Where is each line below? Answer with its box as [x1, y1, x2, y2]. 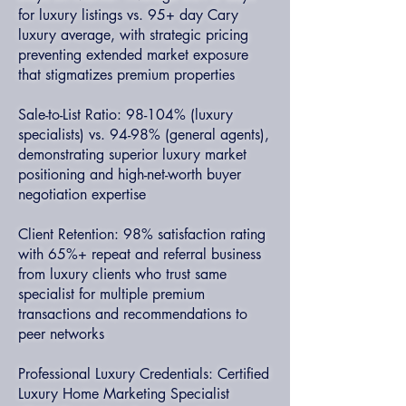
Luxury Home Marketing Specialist [18, 384, 229, 403]
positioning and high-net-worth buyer [18, 165, 241, 184]
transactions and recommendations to [18, 304, 247, 324]
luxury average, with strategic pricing [18, 25, 248, 44]
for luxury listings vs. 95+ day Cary [18, 5, 238, 24]
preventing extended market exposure [18, 45, 248, 64]
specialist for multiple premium [18, 285, 205, 304]
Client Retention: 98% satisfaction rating [18, 225, 266, 244]
